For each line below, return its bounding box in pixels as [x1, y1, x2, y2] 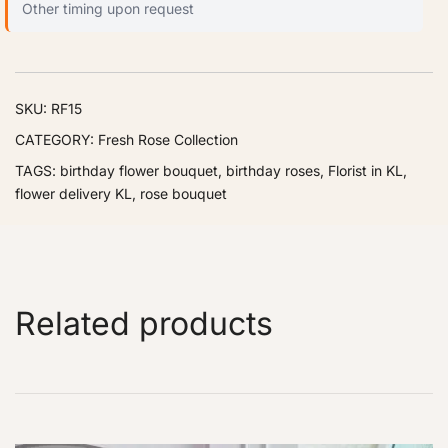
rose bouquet [140, 184, 227, 202]
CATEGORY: [15, 130, 98, 148]
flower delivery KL [15, 184, 132, 202]
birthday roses [226, 161, 320, 179]
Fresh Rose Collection [98, 130, 238, 148]
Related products [15, 303, 273, 343]
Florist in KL [328, 161, 403, 179]
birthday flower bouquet [60, 161, 218, 179]
